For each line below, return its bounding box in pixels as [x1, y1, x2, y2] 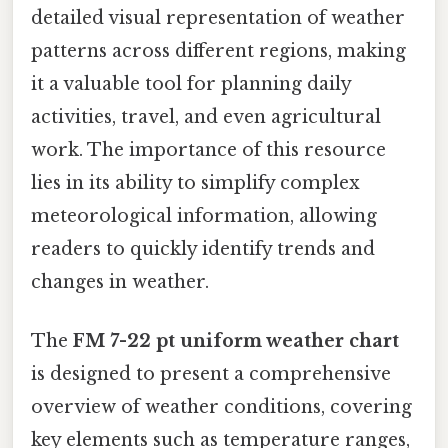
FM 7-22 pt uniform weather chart [73, 330, 399, 353]
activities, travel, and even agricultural [31, 105, 381, 128]
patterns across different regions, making [31, 39, 406, 62]
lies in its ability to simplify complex [31, 171, 360, 194]
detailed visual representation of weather [31, 6, 405, 29]
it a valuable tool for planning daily [31, 72, 351, 95]
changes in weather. [31, 270, 209, 293]
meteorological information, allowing [31, 204, 377, 227]
